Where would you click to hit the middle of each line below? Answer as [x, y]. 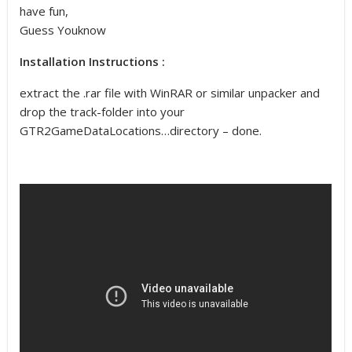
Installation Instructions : [93, 61]
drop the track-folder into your [103, 112]
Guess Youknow [63, 30]
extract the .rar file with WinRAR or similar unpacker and [170, 93]
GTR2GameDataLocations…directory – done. [141, 130]
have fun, [44, 11]
